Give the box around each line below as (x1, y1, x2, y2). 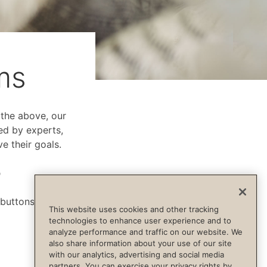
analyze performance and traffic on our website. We (49, 227, 243, 237)
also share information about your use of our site (49, 238, 232, 249)
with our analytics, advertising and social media (49, 250, 224, 260)
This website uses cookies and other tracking (49, 204, 219, 215)
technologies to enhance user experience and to (49, 216, 231, 226)
